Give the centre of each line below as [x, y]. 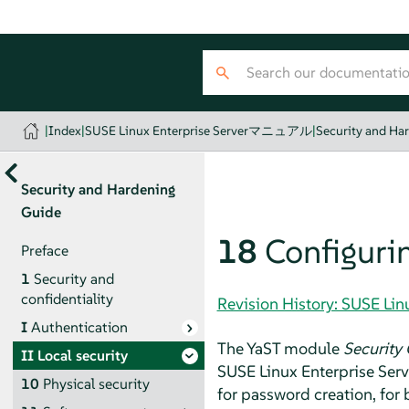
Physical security [96, 383]
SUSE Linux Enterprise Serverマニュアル [199, 131]
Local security [82, 355]
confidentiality [67, 299]
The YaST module [280, 348]
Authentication [79, 327]
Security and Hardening [98, 189]
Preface [44, 250]
